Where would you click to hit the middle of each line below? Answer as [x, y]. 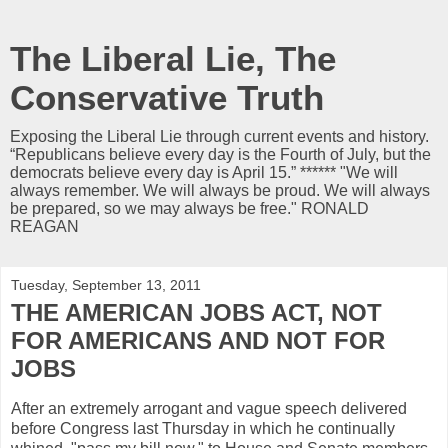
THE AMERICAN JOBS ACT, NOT [196, 312]
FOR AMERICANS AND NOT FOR [198, 340]
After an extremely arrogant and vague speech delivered [209, 408]
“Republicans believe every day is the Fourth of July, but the [220, 154]
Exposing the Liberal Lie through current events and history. [219, 136]
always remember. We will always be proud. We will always [220, 190]
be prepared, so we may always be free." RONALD [189, 208]
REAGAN [44, 226]
